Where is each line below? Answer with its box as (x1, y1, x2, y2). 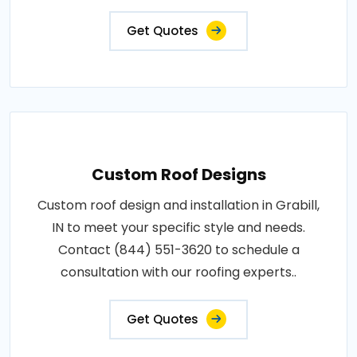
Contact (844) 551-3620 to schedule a (57, 240, 300, 259)
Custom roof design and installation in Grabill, (37, 195, 320, 214)
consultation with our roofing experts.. (61, 262, 296, 281)
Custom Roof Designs (91, 163, 266, 186)
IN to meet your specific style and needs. (52, 218, 305, 237)
